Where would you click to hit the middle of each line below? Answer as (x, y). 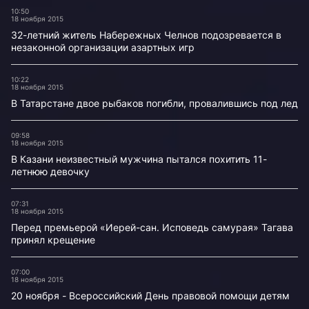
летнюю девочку (50, 171)
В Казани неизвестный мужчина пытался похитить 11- (139, 159)
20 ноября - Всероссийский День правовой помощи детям (150, 296)
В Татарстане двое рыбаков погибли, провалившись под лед (154, 103)
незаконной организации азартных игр (103, 47)
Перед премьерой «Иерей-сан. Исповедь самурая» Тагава (152, 227)
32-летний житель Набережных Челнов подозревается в (146, 35)
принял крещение (53, 240)
